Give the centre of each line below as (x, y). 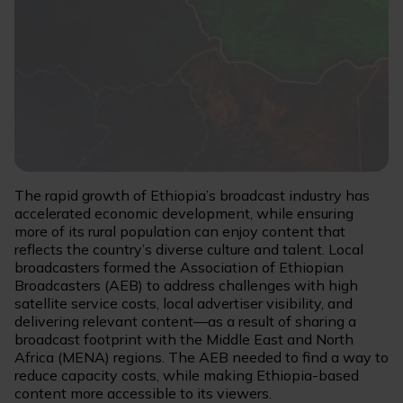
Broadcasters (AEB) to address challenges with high (186, 285)
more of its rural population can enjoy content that (180, 231)
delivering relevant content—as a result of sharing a (185, 321)
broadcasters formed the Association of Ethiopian (179, 267)
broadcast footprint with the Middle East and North (184, 339)
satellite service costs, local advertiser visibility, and (184, 303)
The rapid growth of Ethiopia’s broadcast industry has (192, 195)
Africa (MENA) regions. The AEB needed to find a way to (201, 357)
